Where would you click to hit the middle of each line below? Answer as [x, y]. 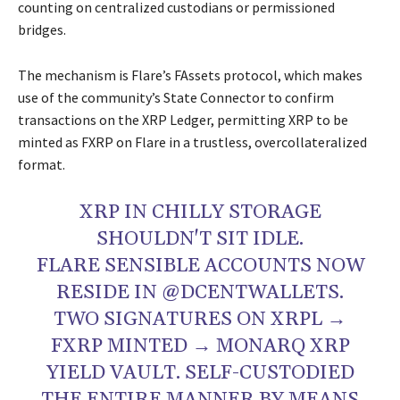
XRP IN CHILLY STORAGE [200, 213]
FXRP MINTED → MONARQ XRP [200, 347]
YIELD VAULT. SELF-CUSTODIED [200, 374]
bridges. [42, 30]
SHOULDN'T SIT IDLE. [200, 240]
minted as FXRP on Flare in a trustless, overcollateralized [192, 142]
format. [42, 165]
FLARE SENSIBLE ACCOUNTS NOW [200, 267]
